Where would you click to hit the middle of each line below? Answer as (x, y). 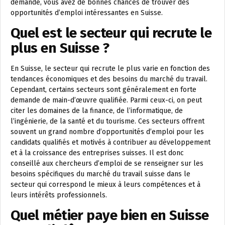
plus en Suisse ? (60, 48)
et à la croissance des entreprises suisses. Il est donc (97, 153)
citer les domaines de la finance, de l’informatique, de (97, 111)
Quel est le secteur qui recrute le (111, 33)
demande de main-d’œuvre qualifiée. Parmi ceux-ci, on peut (106, 100)
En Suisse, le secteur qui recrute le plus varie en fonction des (110, 69)
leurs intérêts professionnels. (59, 195)
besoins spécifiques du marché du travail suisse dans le (100, 174)
